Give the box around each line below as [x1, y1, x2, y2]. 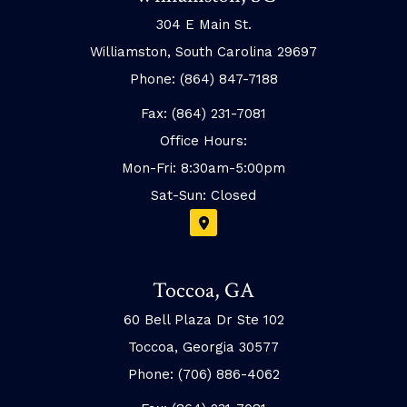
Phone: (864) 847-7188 [129, 71, 278, 88]
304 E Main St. [155, 16, 252, 34]
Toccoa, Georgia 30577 [128, 338, 279, 355]
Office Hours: [160, 133, 247, 150]
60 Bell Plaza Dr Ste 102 [123, 311, 284, 328]
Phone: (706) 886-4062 [127, 365, 280, 382]
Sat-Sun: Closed [151, 187, 256, 204]
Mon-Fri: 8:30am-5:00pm [122, 160, 285, 177]
